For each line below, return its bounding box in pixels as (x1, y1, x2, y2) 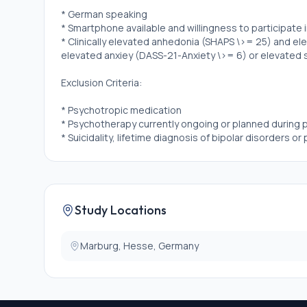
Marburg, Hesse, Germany (80, 239, 199, 252)
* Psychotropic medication (61, 103, 182, 116)
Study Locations (75, 202, 167, 218)
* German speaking (61, 8, 147, 21)
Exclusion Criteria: (61, 76, 142, 89)
